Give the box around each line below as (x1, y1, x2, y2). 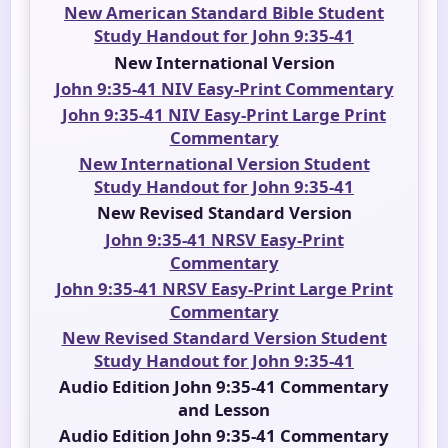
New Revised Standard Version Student (61, 325, 387, 349)
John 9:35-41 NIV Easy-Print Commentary (54, 76, 394, 100)
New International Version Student (78, 152, 370, 176)
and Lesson (178, 398, 270, 422)
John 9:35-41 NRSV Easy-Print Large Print (55, 276, 393, 300)
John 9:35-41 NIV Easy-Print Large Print (62, 102, 386, 126)
